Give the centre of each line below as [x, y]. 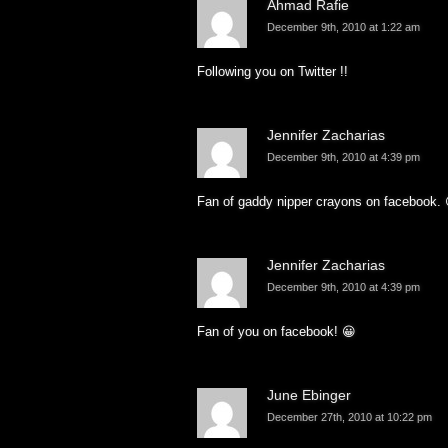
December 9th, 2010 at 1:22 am [343, 27]
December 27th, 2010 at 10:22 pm [349, 417]
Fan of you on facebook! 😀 [276, 332]
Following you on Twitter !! [272, 72]
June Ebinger [309, 395]
